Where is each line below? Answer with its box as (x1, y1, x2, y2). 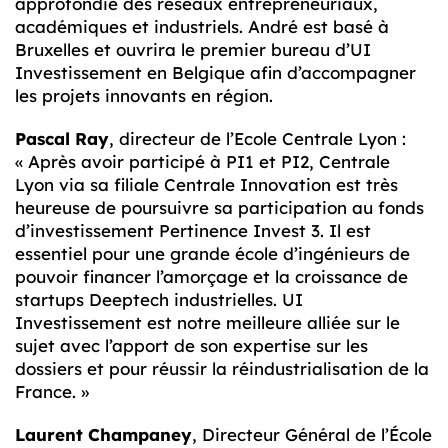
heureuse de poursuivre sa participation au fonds (15, 197, 424, 219)
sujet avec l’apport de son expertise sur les (15, 335, 368, 357)
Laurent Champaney (15, 424, 192, 446)
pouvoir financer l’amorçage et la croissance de (15, 266, 408, 288)
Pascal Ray (15, 128, 109, 150)
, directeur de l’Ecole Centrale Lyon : (109, 128, 406, 150)
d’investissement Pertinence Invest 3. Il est (15, 220, 371, 242)
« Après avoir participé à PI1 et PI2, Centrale (15, 151, 390, 173)
